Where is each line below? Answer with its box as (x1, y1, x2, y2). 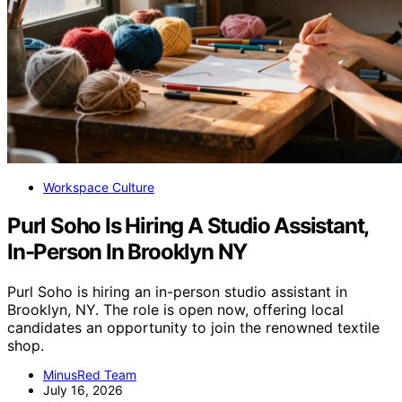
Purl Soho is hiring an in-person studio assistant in (7, 283, 347, 301)
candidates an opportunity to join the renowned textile (7, 319, 380, 337)
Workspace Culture (43, 179, 154, 196)
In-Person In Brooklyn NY (7, 239, 248, 266)
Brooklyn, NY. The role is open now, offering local (7, 301, 344, 319)
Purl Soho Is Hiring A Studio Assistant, (7, 213, 369, 240)
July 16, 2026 (43, 382, 123, 398)
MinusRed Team (43, 367, 136, 383)
